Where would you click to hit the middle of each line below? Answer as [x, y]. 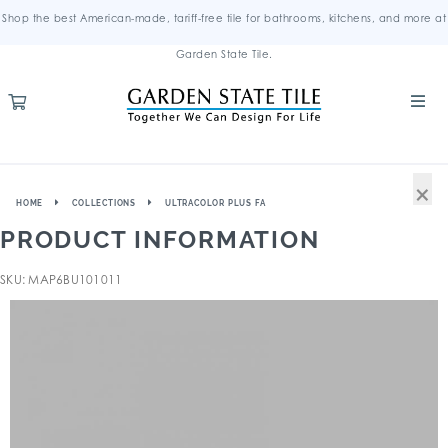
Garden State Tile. [224, 54]
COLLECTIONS [104, 203]
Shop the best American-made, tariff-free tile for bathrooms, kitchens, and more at [224, 18]
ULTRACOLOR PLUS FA [215, 203]
